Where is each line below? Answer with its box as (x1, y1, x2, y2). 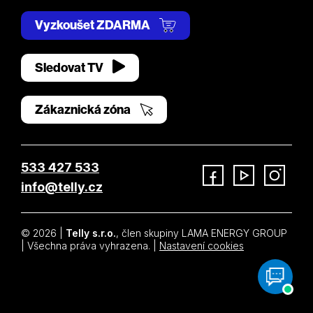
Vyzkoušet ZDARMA (35, 17, 152, 34)
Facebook (202, 185, 249, 198)
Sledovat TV (35, 59, 105, 76)
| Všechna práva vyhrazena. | (21, 240, 159, 252)
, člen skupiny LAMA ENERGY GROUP (116, 227, 287, 240)
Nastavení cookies (159, 240, 244, 252)
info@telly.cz (21, 180, 103, 195)
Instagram (263, 185, 307, 198)
